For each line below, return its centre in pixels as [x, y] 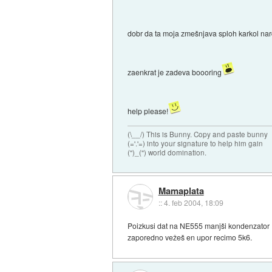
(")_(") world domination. [167, 152]
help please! [148, 110]
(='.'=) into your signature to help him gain [195, 143]
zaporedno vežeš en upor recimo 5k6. [190, 237]
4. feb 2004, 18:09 [193, 202]
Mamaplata [181, 190]
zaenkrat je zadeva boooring [175, 72]
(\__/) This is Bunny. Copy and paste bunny [198, 134]
